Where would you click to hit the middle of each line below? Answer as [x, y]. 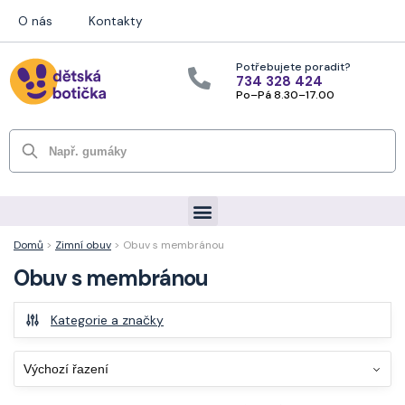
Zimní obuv [83, 245]
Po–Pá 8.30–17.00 [286, 95]
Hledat [47, 147]
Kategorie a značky [107, 320]
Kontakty [116, 21]
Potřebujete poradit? [294, 67]
